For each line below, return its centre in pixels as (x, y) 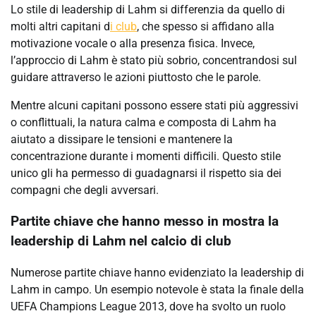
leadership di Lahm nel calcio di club (121, 242)
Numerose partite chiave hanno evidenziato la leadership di (157, 273)
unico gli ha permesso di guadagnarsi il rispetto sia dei (146, 173)
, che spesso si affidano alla (206, 26)
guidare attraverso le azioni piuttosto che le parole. (136, 77)
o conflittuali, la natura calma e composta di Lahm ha (144, 122)
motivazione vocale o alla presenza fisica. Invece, (133, 43)
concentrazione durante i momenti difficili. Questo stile (146, 156)
